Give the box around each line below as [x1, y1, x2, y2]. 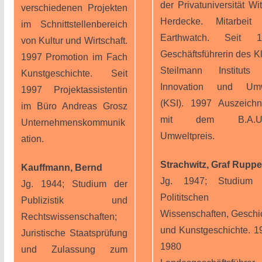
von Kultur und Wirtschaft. [20, 36, 127, 46]
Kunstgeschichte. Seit [20, 68, 127, 78]
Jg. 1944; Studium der [20, 179, 127, 189]
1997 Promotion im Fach [20, 52, 127, 62]
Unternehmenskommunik [20, 118, 125, 127]
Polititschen [160, 192, 209, 202]
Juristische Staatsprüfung [20, 228, 127, 238]
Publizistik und [20, 195, 127, 205]
